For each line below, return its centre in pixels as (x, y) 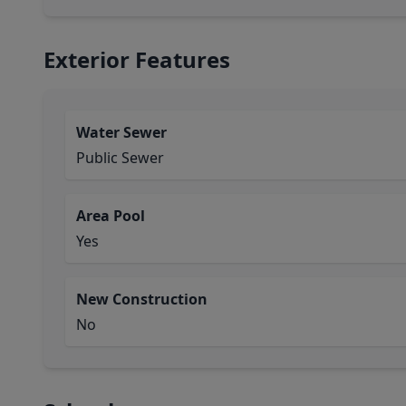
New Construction (142, 299)
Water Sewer (121, 132)
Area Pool (111, 216)
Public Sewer (120, 158)
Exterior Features (137, 59)
